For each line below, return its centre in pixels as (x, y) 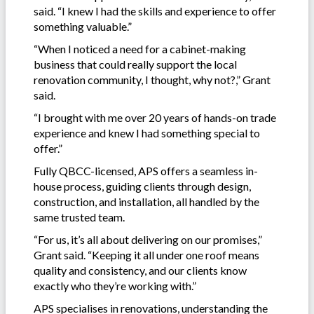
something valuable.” (83, 26)
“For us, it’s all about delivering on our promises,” (148, 239)
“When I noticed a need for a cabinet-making (140, 48)
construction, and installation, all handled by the (146, 201)
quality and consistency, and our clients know (140, 270)
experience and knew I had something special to (147, 132)
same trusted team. (80, 217)
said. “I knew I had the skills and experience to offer (155, 11)
